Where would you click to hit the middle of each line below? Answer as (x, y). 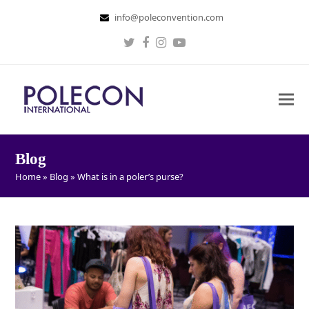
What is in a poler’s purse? (131, 177)
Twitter (150, 49)
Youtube (203, 49)
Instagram (191, 49)
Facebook (173, 49)
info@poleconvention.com (169, 17)
